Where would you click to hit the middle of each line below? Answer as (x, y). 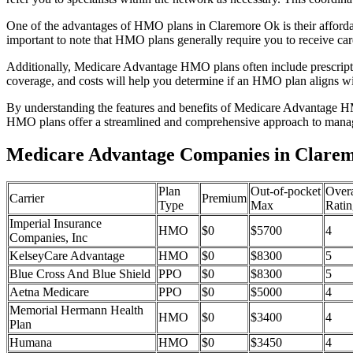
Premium (224, 199)
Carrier (27, 199)
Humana (31, 343)
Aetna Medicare (49, 292)
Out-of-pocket (286, 191)
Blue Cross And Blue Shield (80, 274)
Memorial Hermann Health (76, 310)
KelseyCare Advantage (67, 256)
